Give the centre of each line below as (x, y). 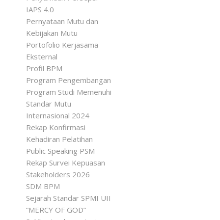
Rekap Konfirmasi (55, 127)
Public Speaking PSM (60, 151)
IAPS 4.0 (40, 9)
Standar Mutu (48, 104)
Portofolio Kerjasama (62, 45)
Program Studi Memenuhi (69, 92)
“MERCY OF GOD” (56, 210)
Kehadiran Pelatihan (59, 139)
